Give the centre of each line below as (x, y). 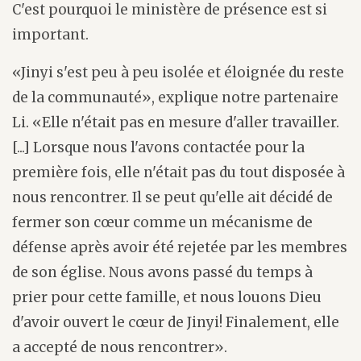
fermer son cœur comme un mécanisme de (162, 222)
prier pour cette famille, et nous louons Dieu (167, 297)
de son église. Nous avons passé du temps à (162, 272)
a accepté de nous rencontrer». (120, 347)
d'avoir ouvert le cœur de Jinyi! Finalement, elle (176, 322)
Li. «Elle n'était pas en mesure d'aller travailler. (176, 122)
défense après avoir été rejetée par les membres (180, 247)
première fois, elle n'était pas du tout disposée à (178, 172)
